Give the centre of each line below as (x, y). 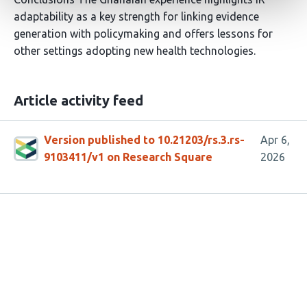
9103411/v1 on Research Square (128, 157)
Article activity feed (78, 100)
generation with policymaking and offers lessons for (143, 34)
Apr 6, (275, 140)
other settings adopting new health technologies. (135, 51)
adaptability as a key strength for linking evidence (136, 16)
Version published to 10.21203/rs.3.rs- (144, 140)
